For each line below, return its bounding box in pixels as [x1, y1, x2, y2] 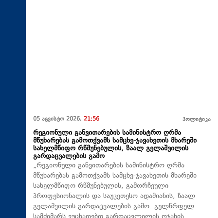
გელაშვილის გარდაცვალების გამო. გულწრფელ [33, 201, 194, 212]
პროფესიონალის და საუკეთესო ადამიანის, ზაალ [33, 191, 195, 202]
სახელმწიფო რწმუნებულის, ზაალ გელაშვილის [33, 144, 188, 154]
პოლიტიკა [182, 116, 211, 125]
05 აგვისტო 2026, [33, 115, 84, 124]
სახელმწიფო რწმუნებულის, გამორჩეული [33, 181, 168, 192]
